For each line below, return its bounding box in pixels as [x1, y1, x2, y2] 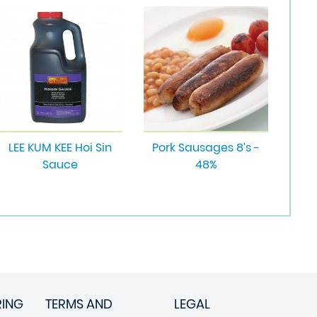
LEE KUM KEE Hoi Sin [8, 139, 112, 156]
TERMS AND [45, 295, 113, 313]
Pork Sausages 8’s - [152, 139, 260, 156]
